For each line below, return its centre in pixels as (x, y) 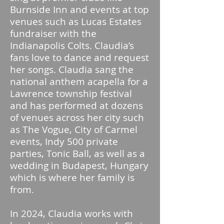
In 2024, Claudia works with (71, 213)
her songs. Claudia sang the (72, 69)
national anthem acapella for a (79, 81)
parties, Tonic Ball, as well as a (77, 153)
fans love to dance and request (79, 57)
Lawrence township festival (71, 93)
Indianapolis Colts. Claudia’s (72, 45)
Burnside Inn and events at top (79, 9)
